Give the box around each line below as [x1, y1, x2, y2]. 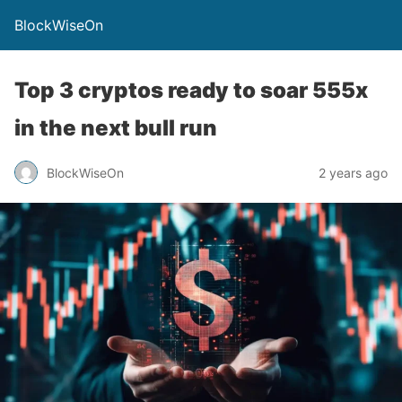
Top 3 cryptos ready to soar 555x [14, 77, 368, 103]
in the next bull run [14, 115, 217, 141]
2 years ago [319, 164, 388, 180]
